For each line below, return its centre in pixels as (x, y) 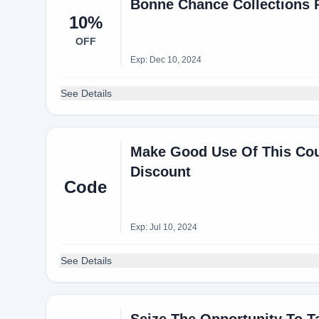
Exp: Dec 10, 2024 (166, 60)
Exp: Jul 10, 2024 (163, 227)
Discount (160, 172)
